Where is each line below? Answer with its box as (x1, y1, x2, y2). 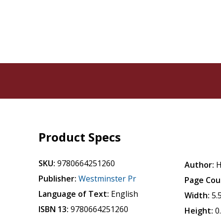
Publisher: (38, 173, 77, 184)
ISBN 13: (38, 204, 69, 215)
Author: (184, 159, 215, 170)
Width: (184, 190, 210, 201)
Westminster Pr (78, 173, 137, 184)
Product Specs (38, 129, 121, 145)
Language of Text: (38, 188, 110, 199)
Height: (184, 205, 214, 216)
